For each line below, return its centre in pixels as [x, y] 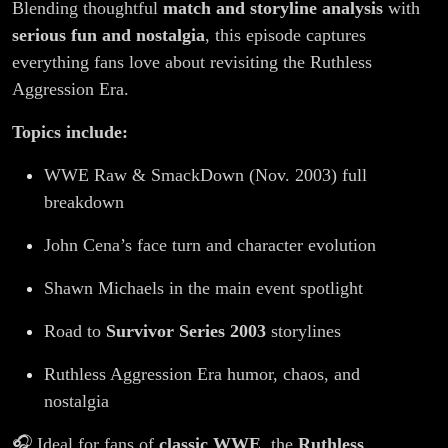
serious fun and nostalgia [108, 35]
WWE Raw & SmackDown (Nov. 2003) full [205, 175]
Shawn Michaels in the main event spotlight [203, 288]
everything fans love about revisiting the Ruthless [192, 62]
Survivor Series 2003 [186, 331]
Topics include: [70, 132]
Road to [75, 331]
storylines [303, 331]
